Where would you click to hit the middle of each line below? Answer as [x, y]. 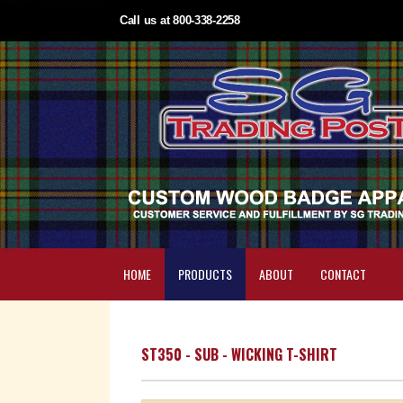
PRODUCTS [205, 274]
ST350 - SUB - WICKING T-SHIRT [239, 354]
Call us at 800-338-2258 [180, 20]
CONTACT [343, 274]
